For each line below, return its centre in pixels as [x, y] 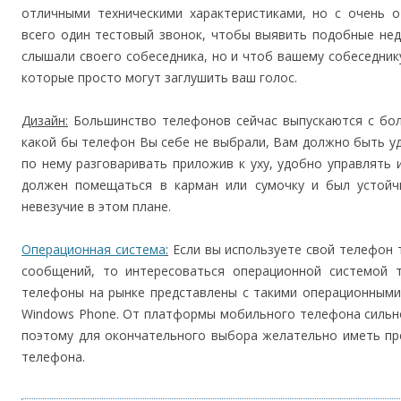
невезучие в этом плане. [96, 206]
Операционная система [94, 249]
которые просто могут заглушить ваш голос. [159, 77]
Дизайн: [45, 120]
